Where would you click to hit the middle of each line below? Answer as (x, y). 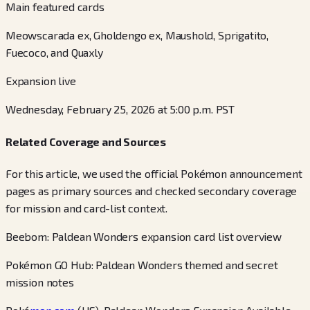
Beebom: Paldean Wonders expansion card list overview (144, 236)
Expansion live (41, 81)
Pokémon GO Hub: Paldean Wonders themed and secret (142, 264)
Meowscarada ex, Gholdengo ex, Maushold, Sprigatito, (137, 35)
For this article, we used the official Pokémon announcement (154, 173)
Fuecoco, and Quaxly (54, 53)
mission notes (40, 282)
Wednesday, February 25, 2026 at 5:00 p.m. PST (120, 109)
